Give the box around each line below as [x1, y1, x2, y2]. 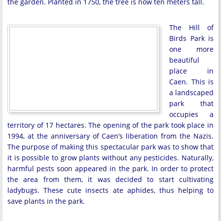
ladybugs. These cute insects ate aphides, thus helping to [7, 185, 214, 195]
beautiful [169, 55, 199, 65]
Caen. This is [169, 77, 214, 86]
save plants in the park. [7, 196, 85, 206]
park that [169, 99, 214, 108]
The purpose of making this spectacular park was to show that [7, 142, 214, 151]
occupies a [169, 110, 214, 119]
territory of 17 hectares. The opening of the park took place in [7, 120, 214, 130]
